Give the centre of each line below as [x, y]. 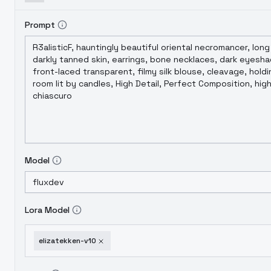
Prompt [40, 25]
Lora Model [47, 210]
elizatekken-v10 [67, 241]
